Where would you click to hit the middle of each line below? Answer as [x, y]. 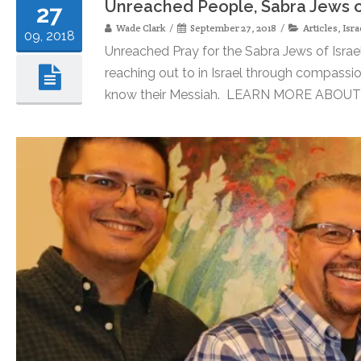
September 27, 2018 [233, 28]
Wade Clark [141, 28]
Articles [320, 28]
